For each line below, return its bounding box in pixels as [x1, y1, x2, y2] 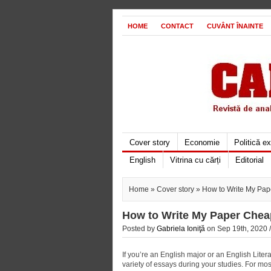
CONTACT [161, 22, 194, 30]
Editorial [235, 155, 264, 165]
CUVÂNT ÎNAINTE [207, 22, 263, 30]
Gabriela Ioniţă [157, 224, 205, 233]
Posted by [122, 224, 157, 233]
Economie [184, 138, 220, 147]
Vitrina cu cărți [170, 155, 221, 165]
